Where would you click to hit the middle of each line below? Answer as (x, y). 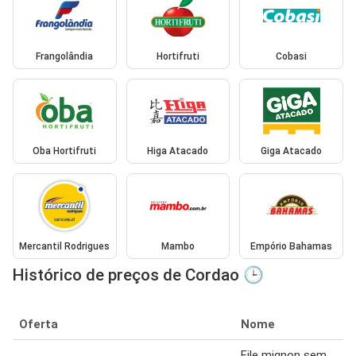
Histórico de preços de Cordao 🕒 (138, 275)
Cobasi (292, 56)
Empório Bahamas (292, 246)
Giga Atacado (292, 151)
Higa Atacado (178, 151)
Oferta (39, 324)
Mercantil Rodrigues (65, 246)
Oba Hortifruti (65, 151)
